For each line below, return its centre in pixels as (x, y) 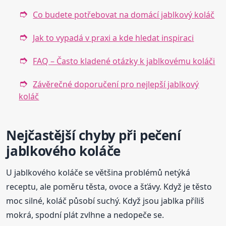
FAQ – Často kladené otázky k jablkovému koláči (124, 61)
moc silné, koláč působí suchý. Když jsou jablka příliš (105, 201)
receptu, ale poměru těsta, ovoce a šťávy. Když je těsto (109, 187)
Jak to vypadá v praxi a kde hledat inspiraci (114, 38)
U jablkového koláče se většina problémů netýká (98, 173)
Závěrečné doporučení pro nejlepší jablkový (116, 84)
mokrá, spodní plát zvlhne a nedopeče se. (85, 215)
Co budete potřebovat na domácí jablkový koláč (124, 15)
